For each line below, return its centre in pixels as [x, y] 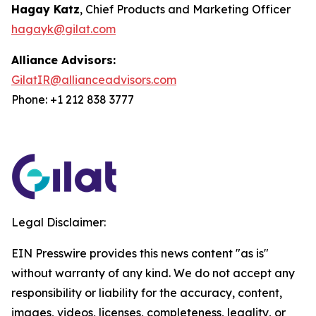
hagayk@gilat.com [63, 29]
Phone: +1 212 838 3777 [73, 99]
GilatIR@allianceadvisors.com [94, 80]
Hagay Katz [45, 9]
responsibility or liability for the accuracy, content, [147, 293]
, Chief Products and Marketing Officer [185, 9]
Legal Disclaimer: [59, 222]
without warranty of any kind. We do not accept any [153, 273]
